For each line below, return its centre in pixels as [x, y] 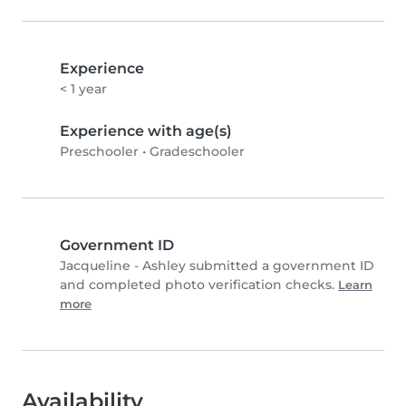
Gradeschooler [197, 152]
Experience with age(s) [146, 131]
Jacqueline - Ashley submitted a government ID [217, 266]
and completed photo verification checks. [199, 285]
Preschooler [99, 152]
